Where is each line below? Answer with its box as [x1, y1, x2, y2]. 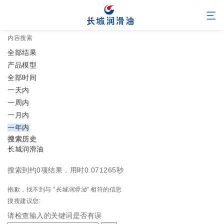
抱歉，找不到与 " [7, 186, 55, 193]
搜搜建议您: [7, 197, 40, 204]
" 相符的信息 [86, 186, 122, 193]
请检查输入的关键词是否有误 [7, 211, 102, 219]
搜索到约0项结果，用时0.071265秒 [7, 166, 123, 174]
